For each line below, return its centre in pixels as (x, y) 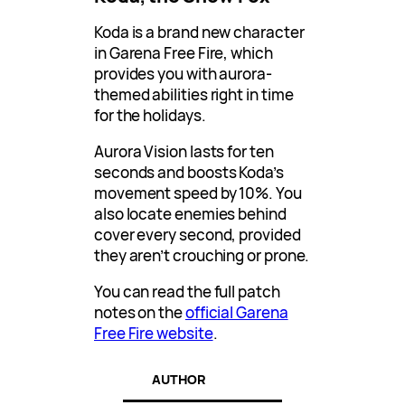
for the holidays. (150, 115)
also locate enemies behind (190, 213)
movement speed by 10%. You (198, 193)
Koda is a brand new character (199, 32)
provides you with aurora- (183, 73)
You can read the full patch (187, 291)
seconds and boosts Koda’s (189, 172)
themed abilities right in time (194, 94)
